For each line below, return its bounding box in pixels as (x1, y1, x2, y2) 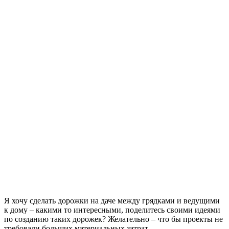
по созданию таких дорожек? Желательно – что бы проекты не (4, 214, 223, 223)
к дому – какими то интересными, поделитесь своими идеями (4, 205, 220, 214)
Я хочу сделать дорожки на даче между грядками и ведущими (4, 196, 220, 205)
